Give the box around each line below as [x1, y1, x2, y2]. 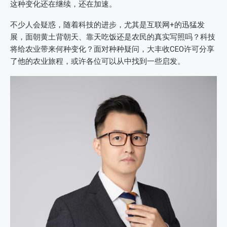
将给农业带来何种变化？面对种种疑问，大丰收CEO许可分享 [10, 45, 214, 54]
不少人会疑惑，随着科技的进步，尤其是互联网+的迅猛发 [10, 20, 205, 29]
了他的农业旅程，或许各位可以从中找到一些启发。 [10, 57, 185, 66]
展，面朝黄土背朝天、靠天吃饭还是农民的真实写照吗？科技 [10, 32, 215, 42]
